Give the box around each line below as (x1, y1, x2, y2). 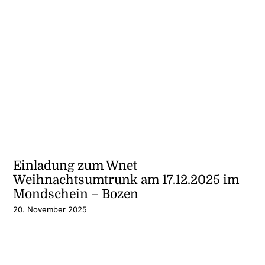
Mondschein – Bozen (13, 187, 139, 202)
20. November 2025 (13, 205, 88, 215)
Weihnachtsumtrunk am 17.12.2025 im (13, 173, 240, 188)
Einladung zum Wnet (13, 159, 138, 173)
